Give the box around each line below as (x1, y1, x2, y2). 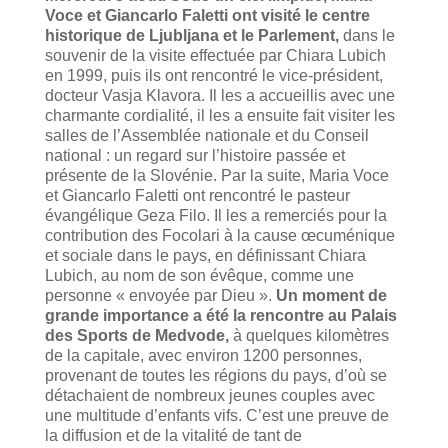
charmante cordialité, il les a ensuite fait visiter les (44, 106, 395, 124)
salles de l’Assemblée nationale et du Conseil (44, 126, 369, 144)
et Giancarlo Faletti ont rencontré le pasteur (44, 186, 350, 204)
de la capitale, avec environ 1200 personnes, (44, 346, 362, 364)
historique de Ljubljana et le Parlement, (44, 26, 339, 44)
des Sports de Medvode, (44, 326, 233, 344)
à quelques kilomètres (232, 326, 389, 344)
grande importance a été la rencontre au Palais (44, 306, 397, 324)
